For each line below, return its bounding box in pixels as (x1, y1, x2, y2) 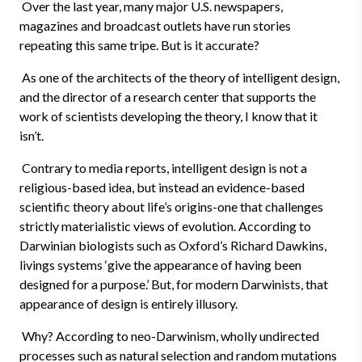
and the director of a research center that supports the (19, 89, 316, 104)
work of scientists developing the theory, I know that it (19, 108, 318, 124)
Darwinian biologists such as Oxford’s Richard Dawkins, (19, 238, 326, 253)
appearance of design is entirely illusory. (19, 296, 238, 311)
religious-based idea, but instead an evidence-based (19, 179, 305, 195)
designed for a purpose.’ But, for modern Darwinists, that (19, 276, 328, 292)
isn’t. (19, 128, 44, 143)
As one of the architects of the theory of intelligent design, (19, 69, 339, 85)
